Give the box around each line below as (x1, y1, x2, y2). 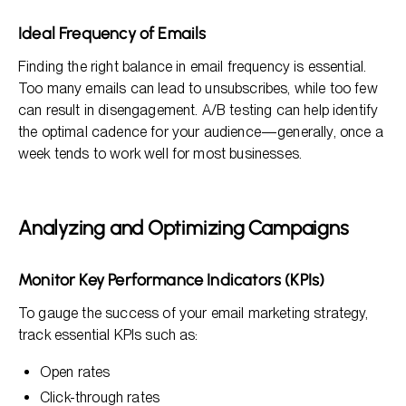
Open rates (40, 363, 111, 381)
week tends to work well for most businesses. (18, 145, 303, 162)
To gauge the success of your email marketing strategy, (18, 304, 369, 322)
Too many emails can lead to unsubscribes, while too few (18, 80, 378, 97)
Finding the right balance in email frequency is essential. (18, 58, 367, 75)
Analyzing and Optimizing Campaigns (18, 216, 349, 240)
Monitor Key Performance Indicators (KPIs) (18, 270, 325, 290)
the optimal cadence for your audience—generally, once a (18, 123, 383, 140)
